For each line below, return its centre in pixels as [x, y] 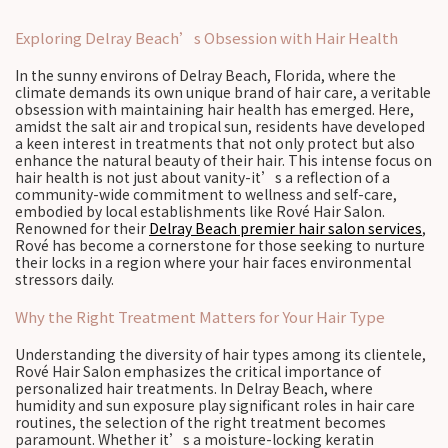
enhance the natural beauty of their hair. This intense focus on [223, 160]
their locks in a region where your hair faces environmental [213, 262]
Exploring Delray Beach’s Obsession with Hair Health [206, 37]
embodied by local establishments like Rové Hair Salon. [200, 211]
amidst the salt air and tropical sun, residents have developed [220, 126]
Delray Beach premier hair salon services [285, 228]
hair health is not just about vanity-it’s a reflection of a [202, 177]
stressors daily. [64, 279]
